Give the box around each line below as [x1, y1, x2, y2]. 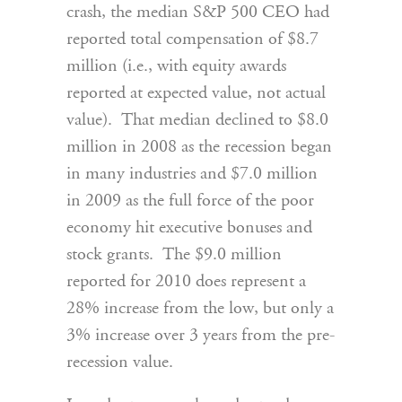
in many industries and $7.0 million [66, 165, 318, 183]
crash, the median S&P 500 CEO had [66, 4, 329, 22]
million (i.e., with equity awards [66, 57, 286, 75]
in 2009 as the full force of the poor [66, 192, 314, 210]
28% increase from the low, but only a [66, 300, 334, 318]
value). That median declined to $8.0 [66, 111, 328, 129]
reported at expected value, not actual [66, 84, 326, 102]
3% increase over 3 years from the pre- [66, 327, 335, 345]
